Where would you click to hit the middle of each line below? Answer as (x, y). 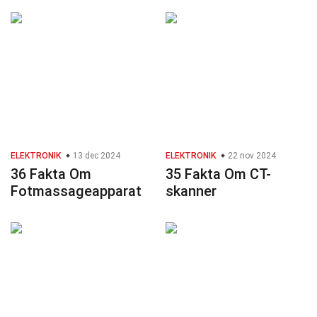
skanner (191, 191)
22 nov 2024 (251, 156)
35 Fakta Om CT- (218, 174)
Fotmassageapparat (76, 191)
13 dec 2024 (96, 156)
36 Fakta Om (51, 174)
